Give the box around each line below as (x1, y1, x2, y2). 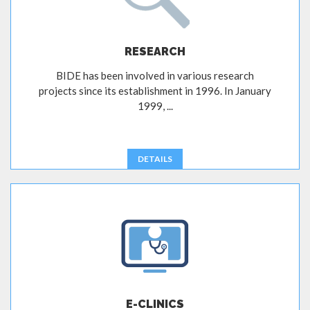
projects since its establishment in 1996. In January (39, 84, 271, 98)
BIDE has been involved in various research (56, 69, 254, 82)
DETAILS (138, 154, 172, 165)
